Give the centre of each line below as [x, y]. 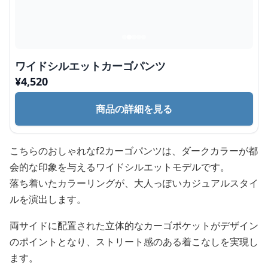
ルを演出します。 [48, 199]
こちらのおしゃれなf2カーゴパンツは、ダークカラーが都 [134, 151]
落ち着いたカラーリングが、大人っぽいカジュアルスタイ [134, 183]
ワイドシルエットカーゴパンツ [90, 66]
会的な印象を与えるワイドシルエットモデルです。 [120, 167]
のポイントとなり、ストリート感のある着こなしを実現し [134, 242]
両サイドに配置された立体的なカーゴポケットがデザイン [134, 226]
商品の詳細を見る [134, 109]
